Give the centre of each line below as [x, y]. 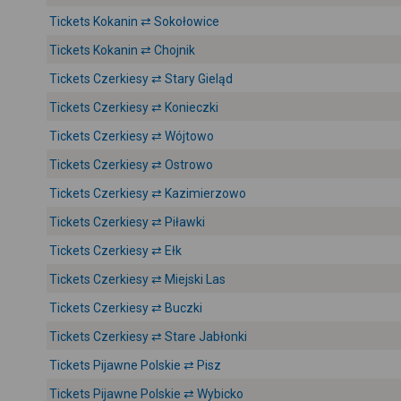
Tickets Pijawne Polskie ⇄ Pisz [135, 365]
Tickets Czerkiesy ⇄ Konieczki [134, 107]
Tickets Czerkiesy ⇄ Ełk [115, 251]
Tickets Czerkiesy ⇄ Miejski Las [137, 279]
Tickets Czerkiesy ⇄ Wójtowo [132, 136]
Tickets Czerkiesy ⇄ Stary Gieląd [141, 79]
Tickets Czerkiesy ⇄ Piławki [127, 222]
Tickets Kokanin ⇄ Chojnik [122, 50]
